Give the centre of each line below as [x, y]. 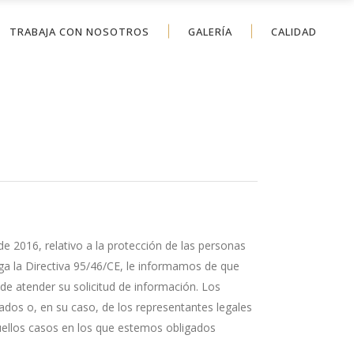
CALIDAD [294, 31]
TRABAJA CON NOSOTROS [79, 31]
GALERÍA [210, 31]
